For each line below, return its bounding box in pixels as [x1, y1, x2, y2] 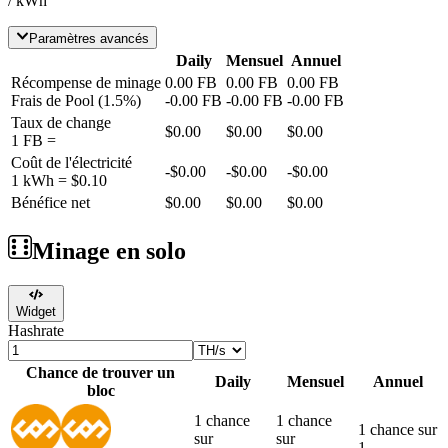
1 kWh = [11, 171, 71, 189]
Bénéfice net [11, 193, 90, 211]
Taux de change [11, 113, 111, 131]
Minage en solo [32, 237, 186, 264]
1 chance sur [358, 420, 437, 438]
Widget [16, 303, 56, 319]
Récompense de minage [11, 73, 161, 91]
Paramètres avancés [29, 30, 150, 46]
